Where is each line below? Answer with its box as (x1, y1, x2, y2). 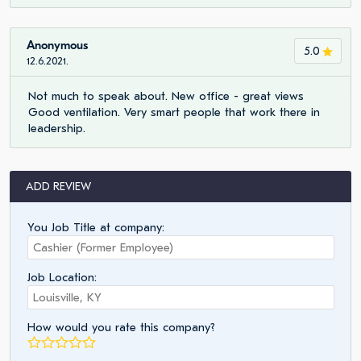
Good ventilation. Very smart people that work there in (28, 105, 320, 119)
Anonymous (27, 38, 88, 52)
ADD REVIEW (26, 180, 91, 193)
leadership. (28, 121, 85, 135)
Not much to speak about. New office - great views (28, 89, 304, 103)
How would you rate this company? (27, 320, 215, 334)
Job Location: (27, 270, 97, 284)
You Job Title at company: (27, 220, 164, 234)
